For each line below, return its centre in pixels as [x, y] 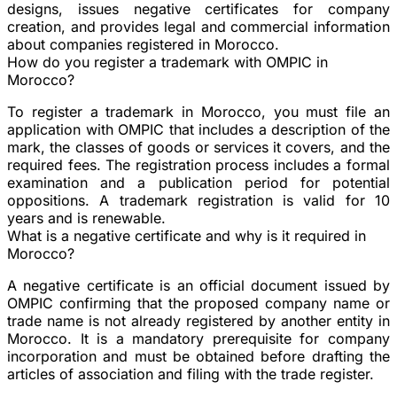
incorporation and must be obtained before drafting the [198, 356]
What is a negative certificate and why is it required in [187, 235]
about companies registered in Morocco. [143, 44]
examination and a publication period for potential [198, 182]
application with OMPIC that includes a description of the [198, 129]
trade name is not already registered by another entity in [198, 320]
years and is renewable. [86, 218]
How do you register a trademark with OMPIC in [167, 62]
